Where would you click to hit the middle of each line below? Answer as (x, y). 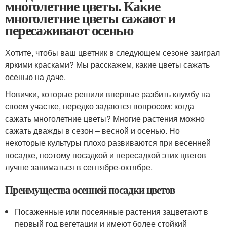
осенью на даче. (35, 77)
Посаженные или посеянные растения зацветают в (112, 211)
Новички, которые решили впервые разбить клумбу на (108, 94)
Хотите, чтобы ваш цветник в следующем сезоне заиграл (112, 52)
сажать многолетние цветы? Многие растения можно (105, 118)
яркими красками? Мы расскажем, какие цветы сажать (107, 64)
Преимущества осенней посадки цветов (90, 189)
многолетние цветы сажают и (90, 18)
